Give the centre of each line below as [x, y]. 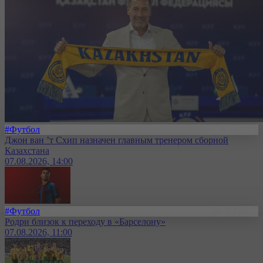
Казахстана [27, 151]
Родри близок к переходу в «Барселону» [85, 222]
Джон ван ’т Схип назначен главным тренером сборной [117, 140]
